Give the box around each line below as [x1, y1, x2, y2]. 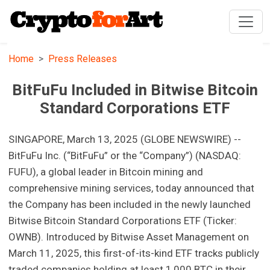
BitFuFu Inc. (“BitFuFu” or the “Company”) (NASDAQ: [8, 149, 242, 162]
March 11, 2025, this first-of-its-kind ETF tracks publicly [8, 247, 260, 260]
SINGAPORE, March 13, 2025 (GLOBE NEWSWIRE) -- [8, 133, 242, 146]
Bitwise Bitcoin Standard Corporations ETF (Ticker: [8, 215, 237, 227]
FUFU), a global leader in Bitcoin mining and [8, 166, 204, 178]
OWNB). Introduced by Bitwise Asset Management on [8, 231, 250, 243]
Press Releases [48, 53, 118, 65]
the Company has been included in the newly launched [8, 198, 251, 211]
